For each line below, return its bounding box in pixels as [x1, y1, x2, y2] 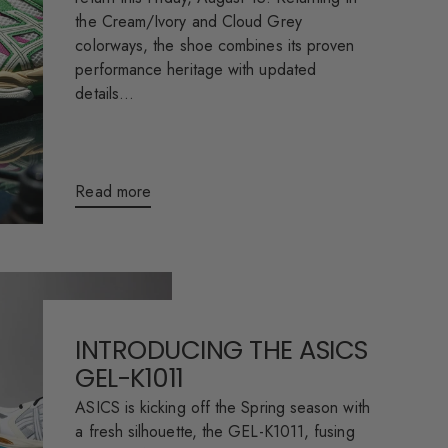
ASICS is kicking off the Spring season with [75, 396, 370, 420]
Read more [75, 179, 152, 203]
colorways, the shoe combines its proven [75, 34, 355, 58]
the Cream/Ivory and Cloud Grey [75, 10, 302, 34]
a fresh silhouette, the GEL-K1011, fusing [75, 420, 355, 444]
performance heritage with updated [75, 58, 316, 82]
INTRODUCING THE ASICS [75, 332, 368, 369]
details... [75, 82, 135, 106]
